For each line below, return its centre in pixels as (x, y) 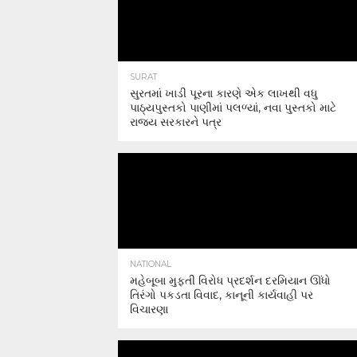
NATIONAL (151, 264)
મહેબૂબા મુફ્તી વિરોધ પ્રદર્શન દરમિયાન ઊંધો (230, 280)
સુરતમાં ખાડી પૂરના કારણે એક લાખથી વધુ (224, 93)
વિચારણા (149, 309)
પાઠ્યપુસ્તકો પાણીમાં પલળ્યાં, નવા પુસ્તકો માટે (233, 108)
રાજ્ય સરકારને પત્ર (176, 122)
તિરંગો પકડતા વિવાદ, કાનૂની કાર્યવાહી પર (222, 295)
